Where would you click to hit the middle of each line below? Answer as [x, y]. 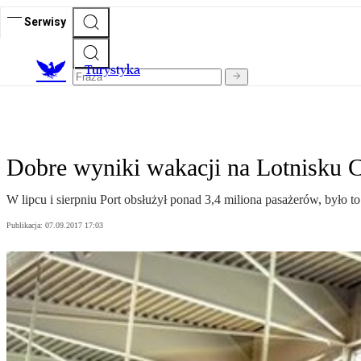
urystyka [116, 70]
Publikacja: [26, 226]
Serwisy [45, 21]
